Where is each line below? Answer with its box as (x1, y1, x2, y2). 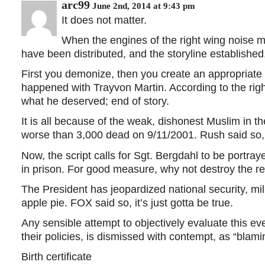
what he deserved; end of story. (21, 95, 169, 108)
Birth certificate (21, 251, 92, 263)
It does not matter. (62, 14, 147, 26)
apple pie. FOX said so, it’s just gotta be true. (21, 196, 233, 209)
